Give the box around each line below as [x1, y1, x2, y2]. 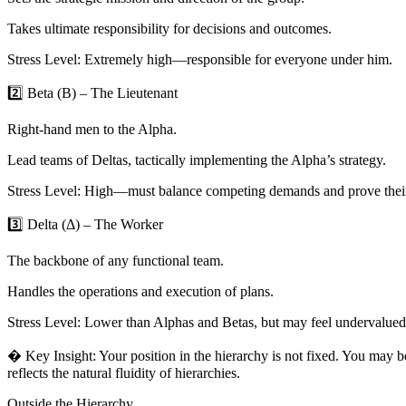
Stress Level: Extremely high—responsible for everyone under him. [7, 52, 392, 68]
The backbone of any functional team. [7, 253, 224, 269]
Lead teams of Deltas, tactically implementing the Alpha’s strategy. [7, 152, 386, 169]
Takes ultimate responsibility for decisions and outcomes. [7, 21, 332, 37]
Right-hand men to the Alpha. [7, 121, 177, 138]
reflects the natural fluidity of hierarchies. [7, 365, 240, 382]
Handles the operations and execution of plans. [7, 284, 274, 300]
